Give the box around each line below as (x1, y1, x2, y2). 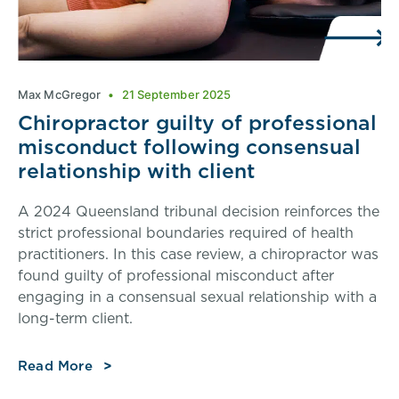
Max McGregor (18, 86, 104, 102)
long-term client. (18, 307, 133, 328)
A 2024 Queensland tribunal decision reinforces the (18, 200, 379, 221)
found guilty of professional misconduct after (18, 265, 334, 285)
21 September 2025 (118, 86, 232, 102)
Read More (18, 355, 93, 375)
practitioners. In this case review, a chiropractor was (18, 243, 379, 264)
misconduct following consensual (18, 131, 361, 161)
